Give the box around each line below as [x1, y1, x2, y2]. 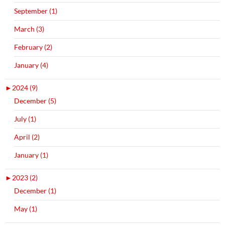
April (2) [14, 133, 40, 142]
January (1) [14, 151, 48, 160]
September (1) [14, 7, 57, 16]
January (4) [14, 61, 48, 70]
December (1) [14, 186, 56, 195]
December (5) [14, 96, 56, 105]
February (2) [14, 43, 52, 52]
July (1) [14, 115, 36, 124]
